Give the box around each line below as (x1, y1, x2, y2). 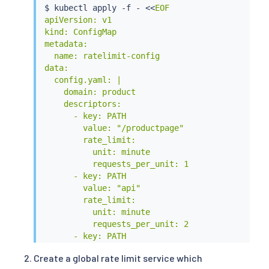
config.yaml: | (44, 74, 121, 85)
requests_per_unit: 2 (44, 219, 189, 229)
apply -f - (87, 2, 145, 13)
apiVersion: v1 (44, 14, 112, 25)
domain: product (44, 86, 136, 97)
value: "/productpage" (44, 122, 184, 133)
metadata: (44, 38, 88, 49)
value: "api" (44, 183, 141, 193)
